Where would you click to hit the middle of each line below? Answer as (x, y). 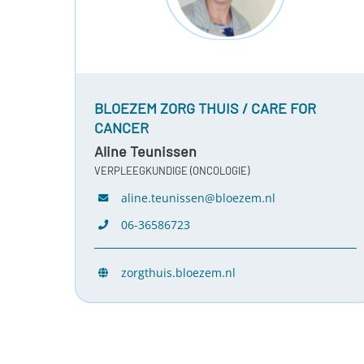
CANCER (121, 127)
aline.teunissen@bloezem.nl (199, 197)
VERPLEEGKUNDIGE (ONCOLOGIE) (171, 170)
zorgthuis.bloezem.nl (179, 272)
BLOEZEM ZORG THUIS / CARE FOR (205, 108)
